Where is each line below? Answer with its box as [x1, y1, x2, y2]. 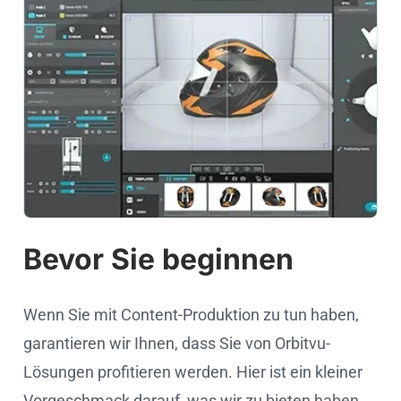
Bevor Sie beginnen [23, 241, 294, 277]
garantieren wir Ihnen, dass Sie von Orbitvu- [23, 333, 330, 353]
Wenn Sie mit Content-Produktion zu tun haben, [23, 304, 359, 324]
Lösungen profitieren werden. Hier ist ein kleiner [23, 362, 363, 381]
